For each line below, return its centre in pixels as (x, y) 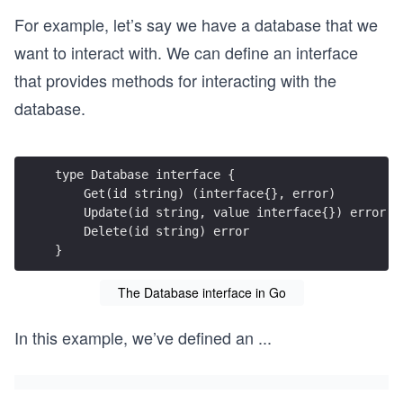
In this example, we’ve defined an (134, 337)
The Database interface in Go (201, 292)
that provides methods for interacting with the (175, 80)
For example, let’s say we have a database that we (196, 24)
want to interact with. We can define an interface (186, 52)
